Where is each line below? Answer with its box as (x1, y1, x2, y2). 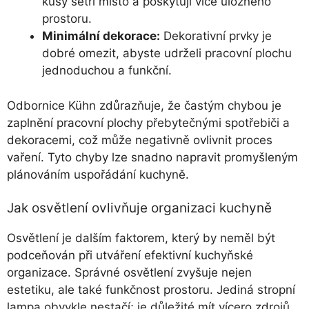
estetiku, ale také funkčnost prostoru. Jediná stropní (7, 283, 295, 297)
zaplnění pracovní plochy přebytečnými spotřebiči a (7, 115, 290, 130)
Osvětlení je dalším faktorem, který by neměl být (7, 231, 275, 246)
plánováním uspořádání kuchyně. (7, 167, 189, 181)
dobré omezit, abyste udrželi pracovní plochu (42, 46, 292, 61)
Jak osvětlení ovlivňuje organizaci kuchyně (7, 200, 272, 217)
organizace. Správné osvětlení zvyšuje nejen (7, 266, 252, 280)
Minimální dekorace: (42, 29, 160, 43)
